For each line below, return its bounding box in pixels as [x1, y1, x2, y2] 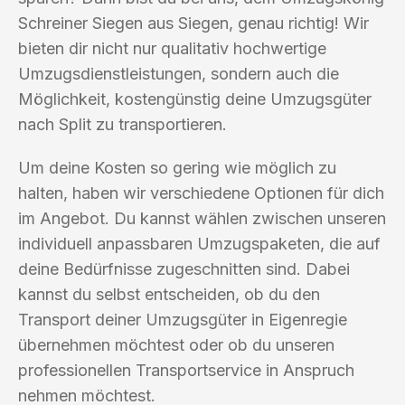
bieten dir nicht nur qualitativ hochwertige [18, 38, 326, 58]
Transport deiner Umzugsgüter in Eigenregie [18, 309, 347, 329]
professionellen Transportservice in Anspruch [18, 360, 354, 380]
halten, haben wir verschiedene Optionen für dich [18, 183, 384, 202]
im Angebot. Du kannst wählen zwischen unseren [18, 208, 386, 228]
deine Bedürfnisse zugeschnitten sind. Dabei [18, 259, 350, 278]
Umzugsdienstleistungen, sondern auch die [18, 63, 339, 83]
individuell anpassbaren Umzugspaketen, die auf [18, 233, 381, 253]
